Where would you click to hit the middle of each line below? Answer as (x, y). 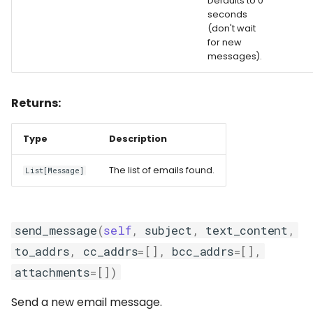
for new (225, 42)
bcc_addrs (203, 251)
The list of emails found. (162, 170)
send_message (56, 230)
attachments (52, 272)
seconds (227, 14)
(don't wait (232, 28)
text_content (247, 230)
